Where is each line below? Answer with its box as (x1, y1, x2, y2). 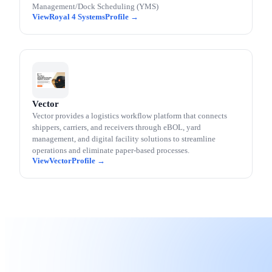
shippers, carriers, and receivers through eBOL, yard (32, 123, 201, 132)
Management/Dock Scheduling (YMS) (32, 2, 158, 11)
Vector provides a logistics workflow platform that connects (32, 111, 227, 120)
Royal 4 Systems (49, 12, 105, 21)
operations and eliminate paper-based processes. (32, 146, 189, 155)
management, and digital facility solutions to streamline (32, 134, 216, 143)
